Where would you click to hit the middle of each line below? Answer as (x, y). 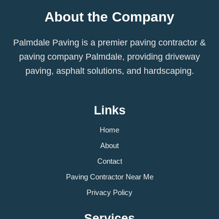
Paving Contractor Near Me (109, 177)
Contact (109, 162)
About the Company (109, 17)
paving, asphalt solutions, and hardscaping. (109, 71)
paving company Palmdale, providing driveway (109, 57)
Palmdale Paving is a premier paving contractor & (109, 43)
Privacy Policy (109, 193)
